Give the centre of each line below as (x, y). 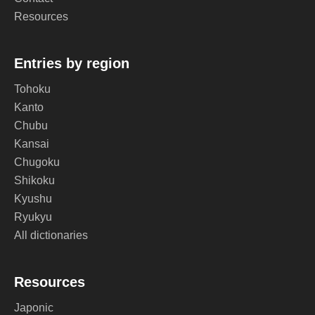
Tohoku (32, 89)
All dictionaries (51, 236)
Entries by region (72, 64)
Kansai (32, 144)
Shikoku (34, 181)
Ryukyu (33, 217)
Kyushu (33, 199)
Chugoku (37, 162)
